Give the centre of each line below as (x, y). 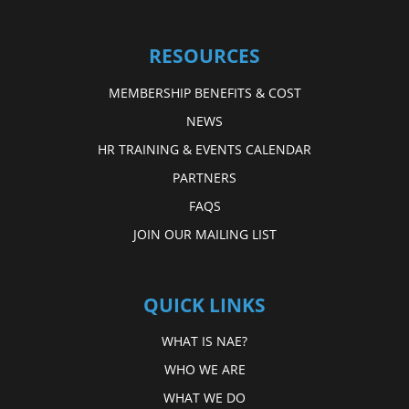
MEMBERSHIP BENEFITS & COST (204, 92)
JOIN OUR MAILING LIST (204, 234)
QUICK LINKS (204, 304)
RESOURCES (204, 55)
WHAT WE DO (204, 398)
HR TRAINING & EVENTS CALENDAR (204, 149)
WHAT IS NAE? (204, 341)
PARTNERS (204, 177)
